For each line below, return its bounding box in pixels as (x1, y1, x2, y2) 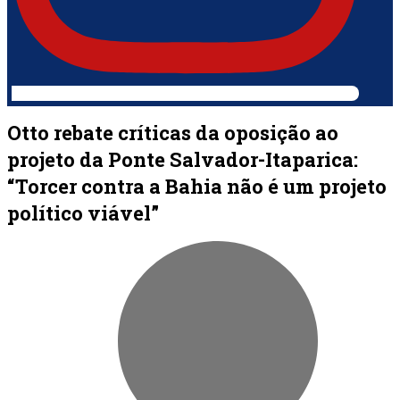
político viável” (7, 199, 159, 226)
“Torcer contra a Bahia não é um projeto (7, 172, 387, 199)
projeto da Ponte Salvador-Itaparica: (7, 146, 358, 172)
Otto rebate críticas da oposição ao (7, 119, 338, 146)
